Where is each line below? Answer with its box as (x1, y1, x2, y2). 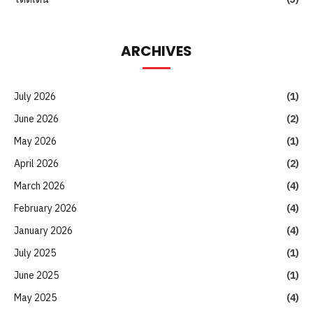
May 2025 (14, 291, 57, 304)
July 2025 (14, 246, 56, 259)
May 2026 (14, 134, 57, 147)
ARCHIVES (121, 41, 192, 61)
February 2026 (14, 201, 77, 214)
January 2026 (14, 224, 73, 237)
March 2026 (14, 179, 65, 192)
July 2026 (14, 89, 56, 103)
